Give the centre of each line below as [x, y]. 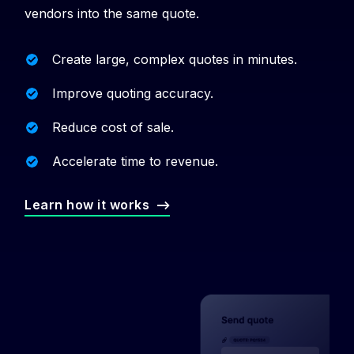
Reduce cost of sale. [113, 128]
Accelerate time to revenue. [135, 162]
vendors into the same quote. [112, 14]
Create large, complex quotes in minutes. [175, 60]
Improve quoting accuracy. [133, 94]
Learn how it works [87, 204]
